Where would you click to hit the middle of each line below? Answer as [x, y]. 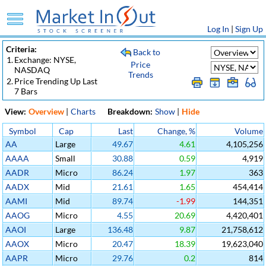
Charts [83, 111]
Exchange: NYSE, [45, 60]
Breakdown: [130, 111]
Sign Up [249, 29]
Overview [46, 111]
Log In [218, 29]
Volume [249, 131]
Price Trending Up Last [56, 81]
